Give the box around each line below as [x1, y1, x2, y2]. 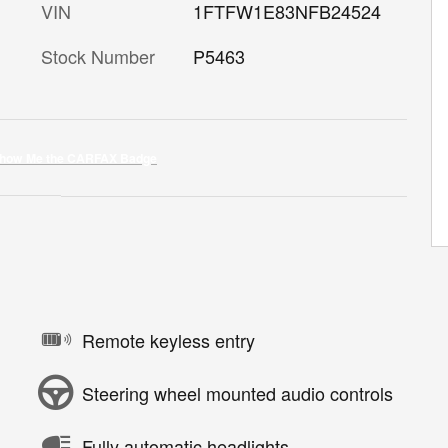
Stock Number [41, 43, 155, 69]
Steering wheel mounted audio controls [82, 379, 393, 406]
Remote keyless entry [82, 326, 255, 353]
